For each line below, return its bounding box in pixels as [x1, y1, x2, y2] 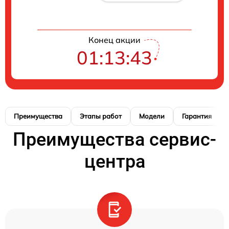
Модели [139, 112, 165, 120]
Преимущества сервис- [13, 129, 216, 150]
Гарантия [182, 112, 212, 120]
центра [84, 151, 145, 172]
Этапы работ [80, 112, 122, 120]
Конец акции [88, 35, 141, 45]
